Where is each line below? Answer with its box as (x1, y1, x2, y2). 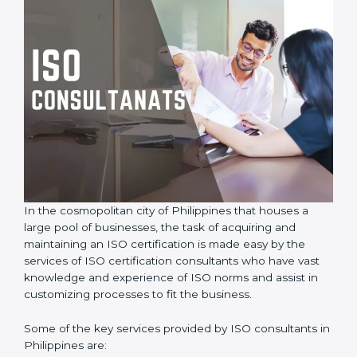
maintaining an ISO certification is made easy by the (24, 228, 305, 241)
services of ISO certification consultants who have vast (24, 245, 320, 258)
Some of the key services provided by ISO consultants (24, 312, 317, 326)
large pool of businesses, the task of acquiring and (24, 211, 296, 225)
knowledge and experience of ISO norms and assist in (24, 261, 318, 275)
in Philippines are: (24, 329, 120, 343)
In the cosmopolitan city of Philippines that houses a (24, 194, 308, 208)
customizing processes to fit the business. (24, 278, 252, 292)
